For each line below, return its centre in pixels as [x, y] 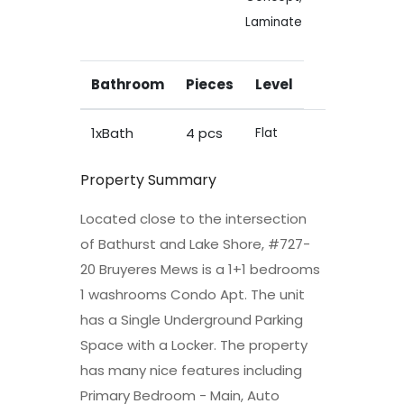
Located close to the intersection [193, 218]
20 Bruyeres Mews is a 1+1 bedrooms [200, 269]
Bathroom [128, 84]
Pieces [210, 84]
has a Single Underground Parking [192, 319]
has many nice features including [191, 370]
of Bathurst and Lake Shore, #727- [195, 243]
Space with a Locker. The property [194, 344]
